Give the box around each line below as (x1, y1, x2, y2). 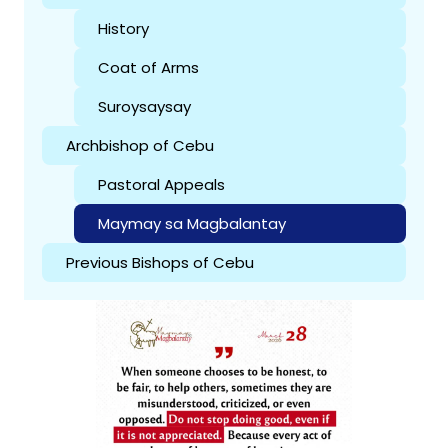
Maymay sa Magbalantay (98, 213, 286, 235)
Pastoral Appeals (98, 174, 225, 196)
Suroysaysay (98, 96, 191, 118)
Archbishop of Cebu (66, 135, 214, 157)
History (98, 18, 149, 40)
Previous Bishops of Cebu (66, 252, 254, 274)
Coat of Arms (98, 57, 199, 79)
